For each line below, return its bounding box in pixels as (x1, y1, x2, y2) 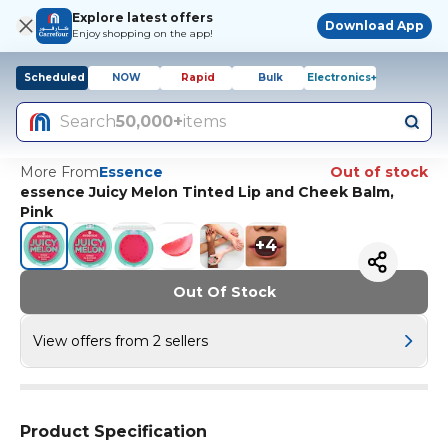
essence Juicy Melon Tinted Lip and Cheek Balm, (20, 183, 394, 201)
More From (20, 163, 99, 181)
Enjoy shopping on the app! (72, 27, 213, 40)
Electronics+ (307, 71, 377, 84)
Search (60, 112, 116, 131)
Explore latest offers (72, 10, 213, 25)
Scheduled (23, 71, 85, 84)
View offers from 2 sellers (33, 332, 208, 350)
